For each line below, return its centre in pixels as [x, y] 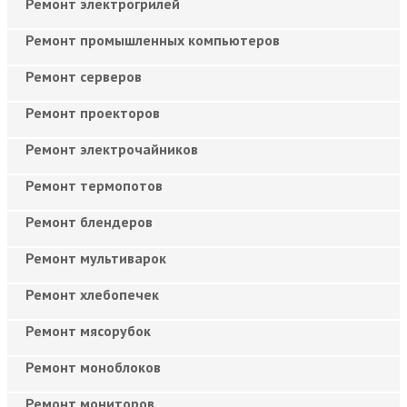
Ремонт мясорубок [88, 330]
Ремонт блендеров [89, 221]
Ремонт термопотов [94, 185]
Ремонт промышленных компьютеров [153, 40]
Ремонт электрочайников [112, 149]
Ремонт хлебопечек [92, 294]
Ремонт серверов [84, 76]
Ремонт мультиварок [96, 258]
